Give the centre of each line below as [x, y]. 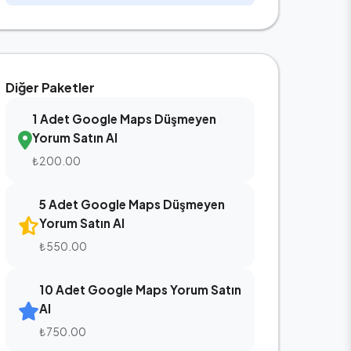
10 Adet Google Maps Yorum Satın [140, 289]
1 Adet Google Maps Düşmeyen [124, 119]
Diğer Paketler [50, 87]
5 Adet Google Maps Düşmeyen [132, 204]
